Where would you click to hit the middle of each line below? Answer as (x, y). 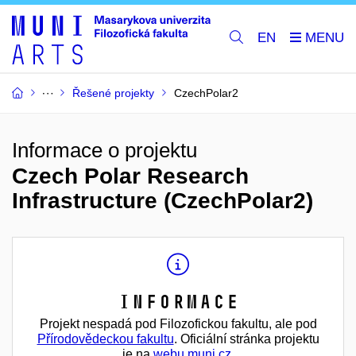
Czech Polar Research (130, 176)
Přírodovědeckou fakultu (105, 339)
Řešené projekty (113, 93)
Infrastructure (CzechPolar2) (163, 200)
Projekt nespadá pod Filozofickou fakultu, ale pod (178, 323)
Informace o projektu (104, 150)
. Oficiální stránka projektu (246, 339)
